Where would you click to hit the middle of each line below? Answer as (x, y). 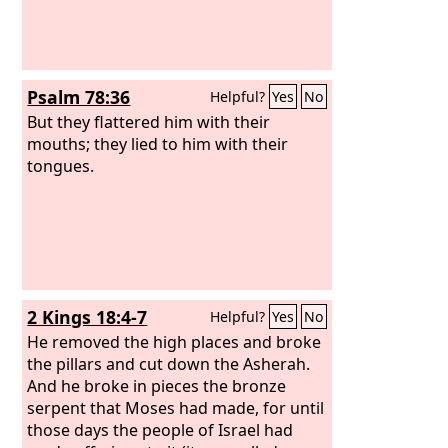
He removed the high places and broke (174, 341)
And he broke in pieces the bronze (157, 385)
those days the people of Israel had (160, 429)
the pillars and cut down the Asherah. (169, 363)
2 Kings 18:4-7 (87, 317)
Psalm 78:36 (79, 97)
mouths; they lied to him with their (158, 143)
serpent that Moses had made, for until (176, 407)
